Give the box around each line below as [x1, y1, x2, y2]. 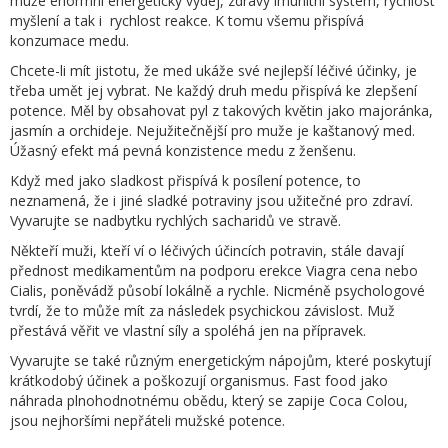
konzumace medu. [10, 30, 129, 50]
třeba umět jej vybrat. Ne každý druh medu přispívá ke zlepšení [10, 80, 417, 100]
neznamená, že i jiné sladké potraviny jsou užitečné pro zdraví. [10, 190, 413, 210]
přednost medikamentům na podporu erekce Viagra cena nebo [10, 260, 418, 280]
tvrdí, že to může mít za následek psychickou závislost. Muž [10, 300, 395, 320]
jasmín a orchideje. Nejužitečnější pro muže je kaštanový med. [10, 120, 415, 140]
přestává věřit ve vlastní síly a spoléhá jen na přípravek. [10, 320, 366, 340]
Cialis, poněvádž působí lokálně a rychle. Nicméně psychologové [10, 280, 425, 300]
